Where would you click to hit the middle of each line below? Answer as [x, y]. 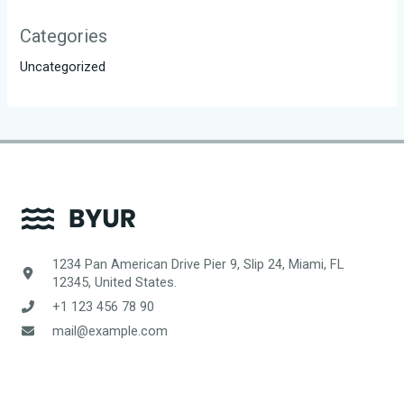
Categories [64, 37]
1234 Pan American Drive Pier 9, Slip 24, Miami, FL [198, 264]
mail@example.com [110, 331]
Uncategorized [63, 67]
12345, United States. [115, 282]
